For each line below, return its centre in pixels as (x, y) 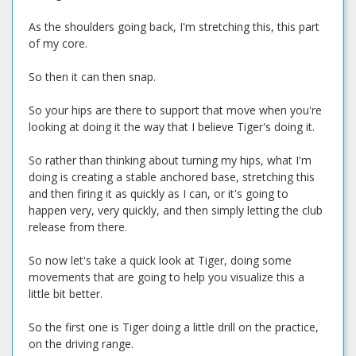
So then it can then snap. (92, 77)
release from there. (78, 227)
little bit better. (66, 294)
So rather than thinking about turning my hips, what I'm (170, 160)
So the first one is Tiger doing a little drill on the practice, (174, 327)
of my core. (58, 43)
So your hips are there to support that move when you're (175, 110)
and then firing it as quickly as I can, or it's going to (159, 193)
